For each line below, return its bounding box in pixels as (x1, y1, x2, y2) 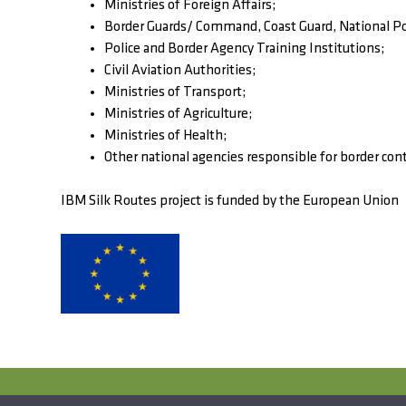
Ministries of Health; (104, 129, 227, 144)
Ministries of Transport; (104, 85, 246, 101)
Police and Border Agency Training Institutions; (104, 42, 384, 57)
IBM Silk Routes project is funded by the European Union (61, 194, 399, 209)
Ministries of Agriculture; (104, 107, 252, 122)
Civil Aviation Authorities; (104, 63, 256, 79)
